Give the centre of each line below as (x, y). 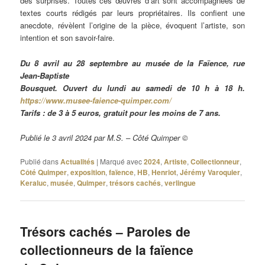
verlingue (180, 182)
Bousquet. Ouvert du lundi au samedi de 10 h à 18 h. (132, 88)
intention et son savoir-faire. (68, 38)
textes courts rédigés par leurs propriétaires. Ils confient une (132, 13)
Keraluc (34, 182)
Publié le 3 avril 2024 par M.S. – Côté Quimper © (104, 137)
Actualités (78, 161)
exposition (88, 172)
